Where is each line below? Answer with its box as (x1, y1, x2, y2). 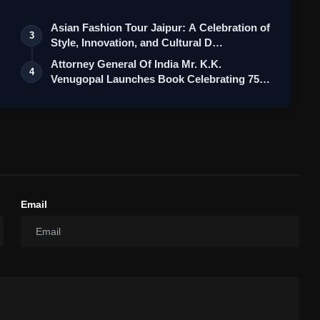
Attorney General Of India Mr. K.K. (51, 58, 222, 71)
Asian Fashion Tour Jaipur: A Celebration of (51, 21, 271, 34)
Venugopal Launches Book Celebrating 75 (51, 73, 260, 86)
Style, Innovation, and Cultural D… (51, 36, 224, 49)
